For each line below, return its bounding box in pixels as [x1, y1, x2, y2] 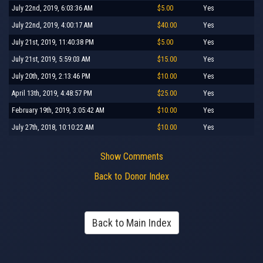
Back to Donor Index [94, 171, 169, 182]
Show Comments [100, 150, 163, 162]
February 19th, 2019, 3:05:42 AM [12, 106, 104, 114]
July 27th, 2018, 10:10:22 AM [12, 123, 94, 131]
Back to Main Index [92, 217, 171, 229]
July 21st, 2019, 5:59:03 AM [12, 55, 90, 63]
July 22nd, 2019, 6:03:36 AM [12, 4, 93, 12]
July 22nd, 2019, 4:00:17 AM [12, 21, 93, 29]
